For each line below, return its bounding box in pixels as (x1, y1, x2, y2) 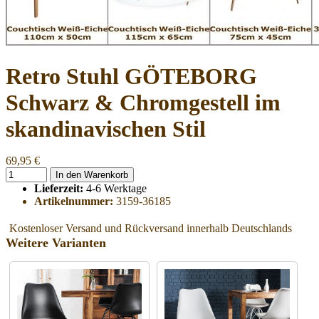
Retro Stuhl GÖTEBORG (6, 63, 257, 90)
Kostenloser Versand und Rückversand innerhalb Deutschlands (9, 221, 292, 234)
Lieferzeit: (34, 182, 86, 194)
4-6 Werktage (86, 182, 147, 194)
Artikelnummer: (34, 194, 113, 207)
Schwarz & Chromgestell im (6, 90, 281, 116)
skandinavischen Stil (6, 116, 206, 142)
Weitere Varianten (6, 235, 106, 250)
